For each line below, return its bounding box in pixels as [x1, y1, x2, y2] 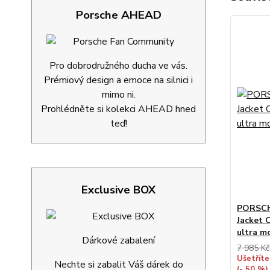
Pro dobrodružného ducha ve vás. [49, 59, 187, 72]
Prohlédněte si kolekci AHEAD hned [41, 102, 196, 116]
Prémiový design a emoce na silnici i [44, 74, 193, 87]
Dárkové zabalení [82, 234, 155, 247]
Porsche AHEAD [75, 7, 162, 23]
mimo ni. [101, 88, 136, 101]
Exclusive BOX [81, 182, 155, 198]
